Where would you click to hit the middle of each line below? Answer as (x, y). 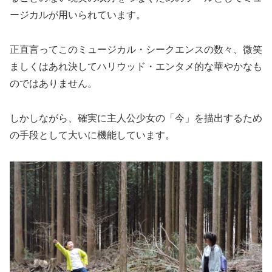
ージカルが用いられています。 (78, 15)
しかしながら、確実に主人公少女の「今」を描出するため (136, 118)
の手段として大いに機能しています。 (92, 135)
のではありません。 (53, 83)
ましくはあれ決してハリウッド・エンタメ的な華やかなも (136, 66)
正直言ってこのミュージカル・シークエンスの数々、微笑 (136, 49)
